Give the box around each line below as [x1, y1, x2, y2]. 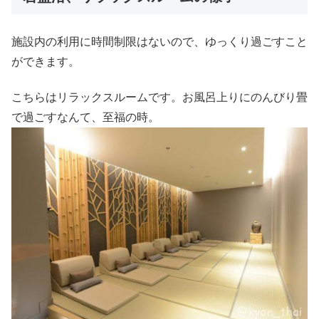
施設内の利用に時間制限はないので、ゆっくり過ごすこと [11, 36, 308, 48]
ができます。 [11, 56, 80, 68]
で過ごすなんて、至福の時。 [11, 111, 159, 124]
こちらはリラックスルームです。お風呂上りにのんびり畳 [11, 91, 308, 104]
